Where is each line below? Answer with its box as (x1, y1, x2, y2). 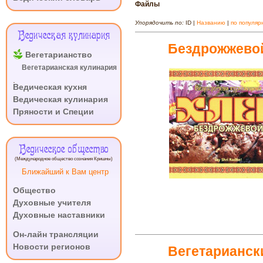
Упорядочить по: (135, 19, 186, 26)
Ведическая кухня (13, 82, 87, 92)
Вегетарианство (25, 50, 92, 59)
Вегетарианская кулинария (22, 63, 117, 72)
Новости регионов (13, 242, 90, 251)
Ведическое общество (19, 142, 109, 158)
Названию (197, 19, 225, 26)
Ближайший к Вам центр (22, 167, 109, 176)
